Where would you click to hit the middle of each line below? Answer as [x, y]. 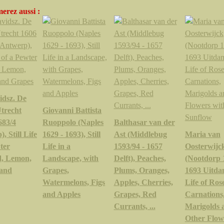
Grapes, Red [135, 194]
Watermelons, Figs [74, 182]
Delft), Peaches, [140, 158]
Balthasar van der [144, 122]
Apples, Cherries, [143, 182]
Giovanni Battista [72, 110]
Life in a [57, 146]
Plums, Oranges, [141, 170]
